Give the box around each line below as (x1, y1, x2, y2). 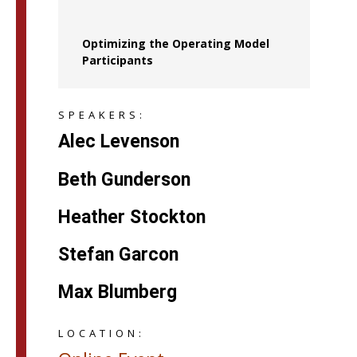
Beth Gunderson (57, 168, 190, 190)
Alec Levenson (57, 131, 179, 153)
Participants (81, 52, 153, 68)
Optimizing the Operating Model (81, 35, 269, 51)
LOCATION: (57, 326, 145, 341)
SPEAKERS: (57, 107, 146, 122)
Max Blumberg (57, 281, 177, 304)
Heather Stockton (57, 206, 206, 228)
